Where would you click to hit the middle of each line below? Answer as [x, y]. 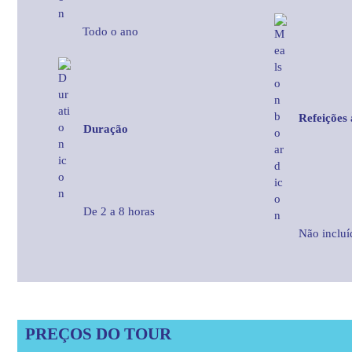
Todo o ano [110, 31]
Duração [106, 128]
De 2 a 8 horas [119, 211]
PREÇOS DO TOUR [98, 334]
